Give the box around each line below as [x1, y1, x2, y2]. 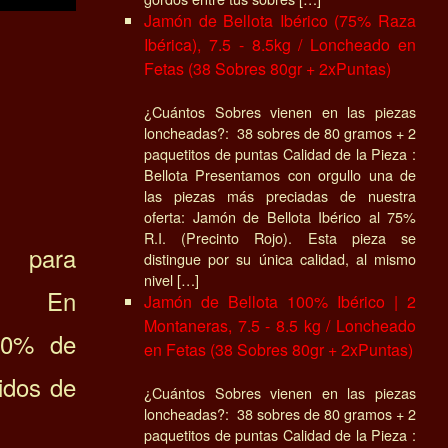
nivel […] [144, 268, 199, 290]
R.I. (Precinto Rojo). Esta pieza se [144, 226, 416, 248]
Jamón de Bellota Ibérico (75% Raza [144, 8, 416, 32]
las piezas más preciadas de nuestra [144, 184, 416, 206]
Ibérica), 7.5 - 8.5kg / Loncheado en [144, 32, 416, 56]
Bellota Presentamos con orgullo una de [144, 163, 416, 185]
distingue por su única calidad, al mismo [144, 247, 416, 269]
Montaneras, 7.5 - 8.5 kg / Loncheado [144, 313, 416, 337]
